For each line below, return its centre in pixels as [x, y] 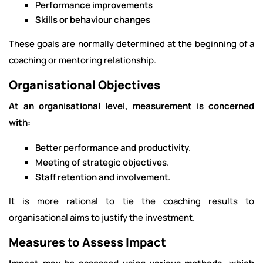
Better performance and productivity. [113, 148]
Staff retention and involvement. [103, 177]
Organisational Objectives [85, 85]
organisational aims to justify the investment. [102, 218]
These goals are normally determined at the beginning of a [131, 44]
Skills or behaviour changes [93, 20]
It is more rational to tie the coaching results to [131, 201]
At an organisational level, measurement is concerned [131, 106]
